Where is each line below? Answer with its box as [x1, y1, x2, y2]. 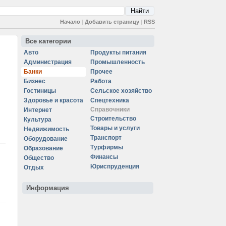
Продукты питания [90, 49, 146, 56]
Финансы [90, 153, 118, 160]
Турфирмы [90, 144, 123, 151]
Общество [24, 154, 54, 161]
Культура [24, 116, 51, 123]
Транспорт [90, 134, 122, 141]
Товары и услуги [90, 125, 140, 132]
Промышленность [90, 59, 145, 66]
